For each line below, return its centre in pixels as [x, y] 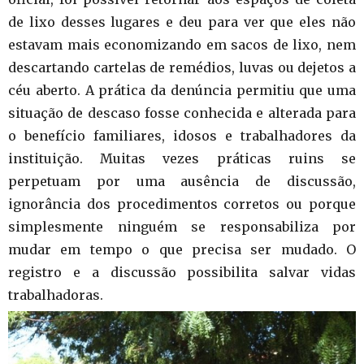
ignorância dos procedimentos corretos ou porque [182, 204]
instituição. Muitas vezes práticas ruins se [182, 158]
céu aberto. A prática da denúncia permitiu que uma [182, 90]
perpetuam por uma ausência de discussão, [182, 181]
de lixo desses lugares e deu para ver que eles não [182, 22]
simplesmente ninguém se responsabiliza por [182, 226]
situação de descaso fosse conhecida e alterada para [182, 113]
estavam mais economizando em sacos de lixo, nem [182, 44]
